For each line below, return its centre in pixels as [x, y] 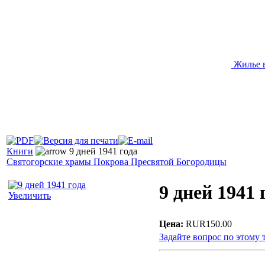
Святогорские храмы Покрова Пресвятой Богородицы [117, 162]
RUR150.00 [209, 224]
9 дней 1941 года [102, 151]
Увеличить [30, 196]
